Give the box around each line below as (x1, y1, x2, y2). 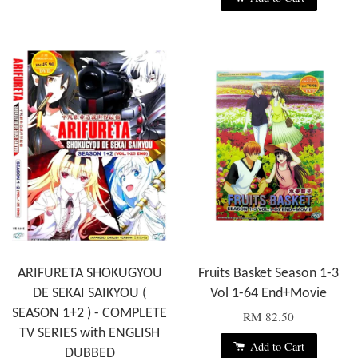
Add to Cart (246, 339, 304, 355)
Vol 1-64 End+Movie (210, 286, 327, 302)
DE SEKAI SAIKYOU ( (33, 286, 146, 302)
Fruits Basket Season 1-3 (198, 266, 339, 282)
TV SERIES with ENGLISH (19, 326, 160, 342)
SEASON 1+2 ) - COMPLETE (12, 306, 167, 322)
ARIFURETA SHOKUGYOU (17, 266, 162, 282)
